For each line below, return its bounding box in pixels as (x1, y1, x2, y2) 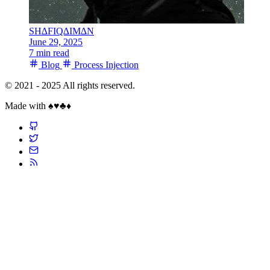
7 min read (29, 48, 69, 58)
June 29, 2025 (29, 37, 83, 48)
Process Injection (72, 60, 139, 71)
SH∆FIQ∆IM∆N (29, 26, 94, 37)
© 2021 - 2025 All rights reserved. (5, 80, 135, 91)
